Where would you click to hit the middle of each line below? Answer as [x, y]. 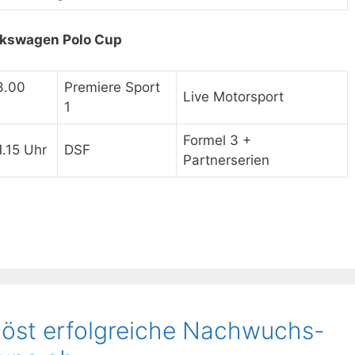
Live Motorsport [233, 96]
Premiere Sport [112, 87]
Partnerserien [226, 160]
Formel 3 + [217, 140]
